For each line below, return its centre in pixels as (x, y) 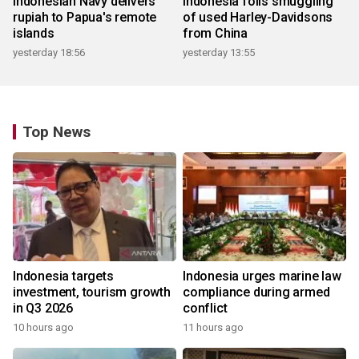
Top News (56, 132)
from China (215, 34)
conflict (205, 309)
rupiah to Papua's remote (85, 18)
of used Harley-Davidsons (258, 18)
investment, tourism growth (92, 292)
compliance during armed (256, 292)
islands (34, 34)
